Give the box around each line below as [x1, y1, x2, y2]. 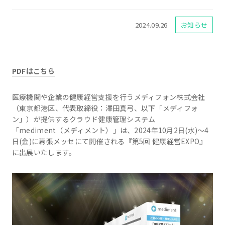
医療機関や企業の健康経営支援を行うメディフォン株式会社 [12, 92, 205, 102]
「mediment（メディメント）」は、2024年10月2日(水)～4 [12, 125, 209, 136]
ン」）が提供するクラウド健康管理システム [12, 114, 156, 125]
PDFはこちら [12, 66, 55, 76]
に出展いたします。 [12, 147, 76, 158]
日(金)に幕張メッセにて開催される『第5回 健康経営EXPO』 [12, 136, 207, 147]
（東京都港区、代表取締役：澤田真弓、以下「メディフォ [12, 103, 198, 114]
